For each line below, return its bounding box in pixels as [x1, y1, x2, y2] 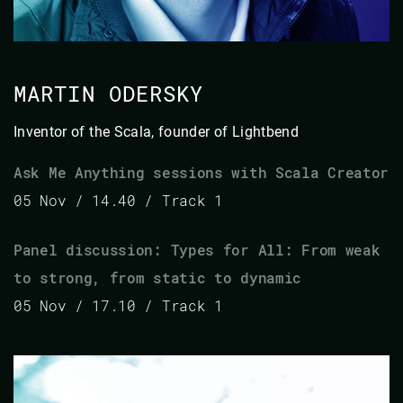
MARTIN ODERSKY [13, 78, 204, 108]
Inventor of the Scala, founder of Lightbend [13, 122, 300, 140]
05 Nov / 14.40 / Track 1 [13, 190, 223, 210]
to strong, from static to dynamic [13, 267, 302, 287]
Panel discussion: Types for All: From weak [13, 239, 381, 259]
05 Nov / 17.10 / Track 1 [13, 295, 223, 315]
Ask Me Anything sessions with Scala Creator [13, 162, 390, 182]
